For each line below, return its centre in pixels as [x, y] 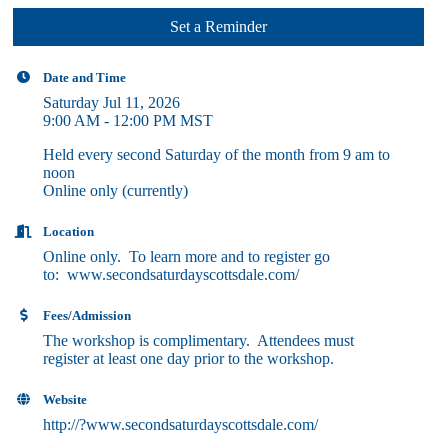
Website [65, 399]
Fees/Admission [87, 315]
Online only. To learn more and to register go [187, 256]
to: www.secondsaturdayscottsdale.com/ [171, 274]
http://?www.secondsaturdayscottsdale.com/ [181, 424]
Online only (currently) [116, 190]
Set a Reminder [219, 26]
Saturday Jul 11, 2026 [112, 102]
